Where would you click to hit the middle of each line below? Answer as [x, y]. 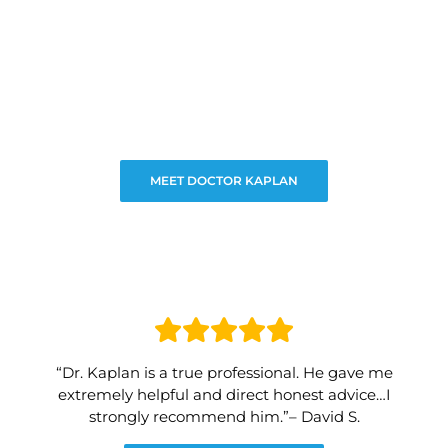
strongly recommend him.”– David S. [224, 416]
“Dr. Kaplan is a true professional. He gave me [224, 372]
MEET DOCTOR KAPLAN [224, 181]
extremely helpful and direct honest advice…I [224, 394]
